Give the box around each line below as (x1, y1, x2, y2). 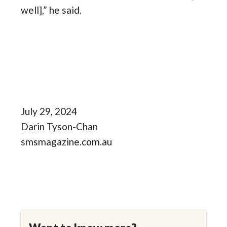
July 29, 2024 (21, 105, 78, 118)
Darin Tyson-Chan (21, 121, 98, 133)
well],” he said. (21, 4, 82, 16)
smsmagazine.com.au (21, 136, 112, 148)
